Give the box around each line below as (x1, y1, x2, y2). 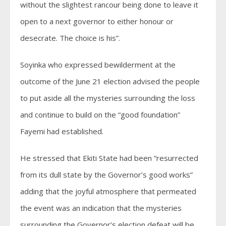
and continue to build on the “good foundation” (20, 109, 180, 120)
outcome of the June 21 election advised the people (20, 76, 200, 86)
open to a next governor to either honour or (20, 16, 174, 26)
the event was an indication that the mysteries (20, 203, 182, 213)
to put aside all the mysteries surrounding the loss (20, 93, 195, 103)
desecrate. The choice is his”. (20, 33, 120, 43)
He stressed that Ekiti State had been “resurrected (20, 153, 198, 163)
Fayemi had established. (20, 126, 103, 136)
